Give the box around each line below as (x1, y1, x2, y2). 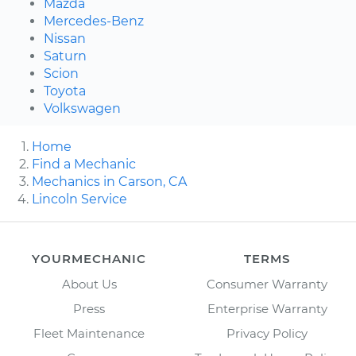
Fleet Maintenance (33, 326, 145, 342)
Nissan (44, 31, 86, 47)
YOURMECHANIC (32, 251, 146, 267)
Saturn (44, 48, 87, 64)
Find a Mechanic (32, 157, 136, 172)
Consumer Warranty (207, 277, 327, 292)
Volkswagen (44, 101, 121, 117)
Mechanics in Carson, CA (32, 174, 187, 190)
